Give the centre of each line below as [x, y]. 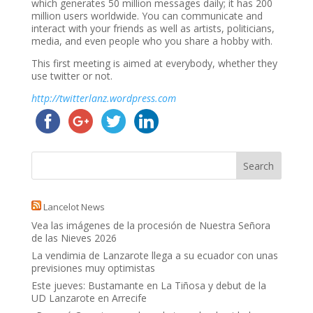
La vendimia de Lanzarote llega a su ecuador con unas [154, 255]
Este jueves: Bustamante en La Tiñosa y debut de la [148, 285]
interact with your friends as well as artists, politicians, [153, 28]
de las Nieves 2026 [74, 238]
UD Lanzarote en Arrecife [89, 298]
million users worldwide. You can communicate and [147, 16]
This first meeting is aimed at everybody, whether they [154, 63]
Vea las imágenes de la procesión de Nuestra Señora [151, 225]
